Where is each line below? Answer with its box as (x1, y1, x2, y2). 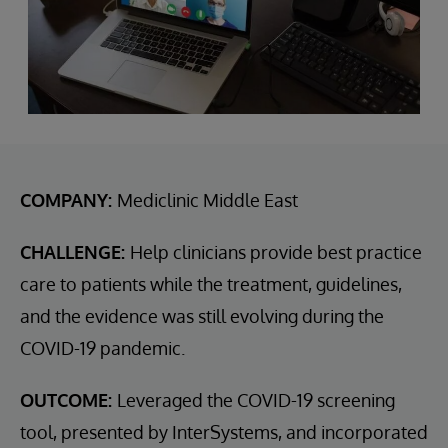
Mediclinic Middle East (117, 189, 298, 212)
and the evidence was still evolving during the (20, 305, 384, 328)
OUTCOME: (20, 389, 117, 412)
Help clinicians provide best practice (130, 241, 422, 264)
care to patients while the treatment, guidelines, (20, 273, 402, 296)
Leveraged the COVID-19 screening (117, 389, 395, 412)
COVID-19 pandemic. (20, 337, 185, 360)
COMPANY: (20, 189, 117, 212)
